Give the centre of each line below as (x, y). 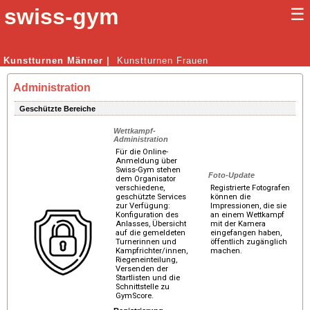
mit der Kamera (238, 224)
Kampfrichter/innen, (152, 251)
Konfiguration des (147, 215)
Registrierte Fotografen (250, 188)
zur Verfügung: (143, 206)
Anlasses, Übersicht (151, 224)
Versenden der (142, 269)
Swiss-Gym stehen (148, 170)
